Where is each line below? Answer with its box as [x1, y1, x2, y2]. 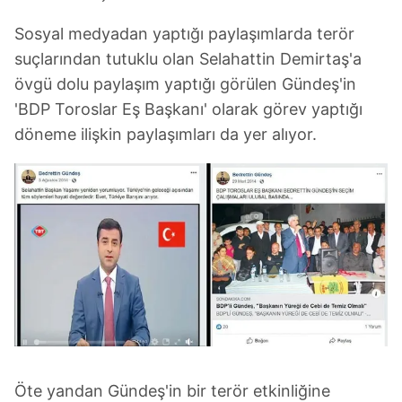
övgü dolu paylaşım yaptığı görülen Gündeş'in [14, 74, 356, 94]
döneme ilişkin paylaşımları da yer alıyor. [14, 125, 317, 144]
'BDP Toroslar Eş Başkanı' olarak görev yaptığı [14, 100, 363, 119]
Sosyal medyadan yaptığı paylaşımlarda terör [14, 24, 354, 44]
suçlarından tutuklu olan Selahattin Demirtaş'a [14, 49, 362, 69]
